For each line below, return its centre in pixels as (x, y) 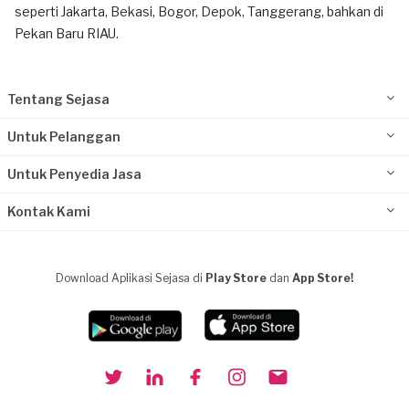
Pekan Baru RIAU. (67, 33)
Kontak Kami (49, 211)
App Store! (323, 278)
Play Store (236, 278)
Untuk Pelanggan (64, 136)
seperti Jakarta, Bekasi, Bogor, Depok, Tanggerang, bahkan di (199, 11)
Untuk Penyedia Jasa (74, 174)
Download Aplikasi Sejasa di (131, 278)
